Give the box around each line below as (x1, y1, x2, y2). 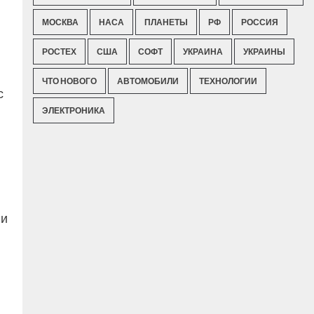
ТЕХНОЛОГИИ (199, 76, 258, 86)
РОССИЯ (241, 17, 279, 27)
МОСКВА (42, 17, 79, 27)
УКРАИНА (183, 46, 224, 57)
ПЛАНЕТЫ (144, 17, 189, 27)
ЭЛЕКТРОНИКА (42, 105, 106, 116)
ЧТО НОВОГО (42, 76, 97, 86)
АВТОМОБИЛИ (117, 76, 179, 86)
